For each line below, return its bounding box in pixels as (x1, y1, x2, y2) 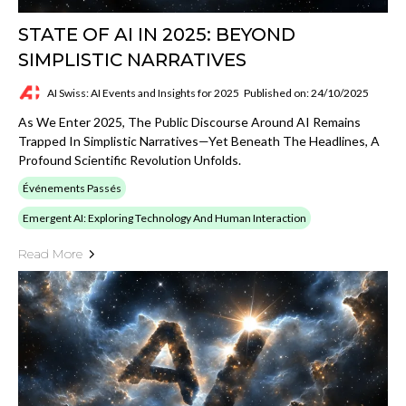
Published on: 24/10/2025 (244, 85, 369, 100)
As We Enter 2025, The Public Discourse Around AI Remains (18, 114, 361, 130)
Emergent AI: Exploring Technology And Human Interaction (23, 211, 306, 226)
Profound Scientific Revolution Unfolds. (18, 152, 241, 169)
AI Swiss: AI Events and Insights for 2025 (47, 85, 239, 100)
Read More (18, 246, 82, 263)
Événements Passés (23, 181, 121, 196)
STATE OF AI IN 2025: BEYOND (18, 24, 295, 46)
